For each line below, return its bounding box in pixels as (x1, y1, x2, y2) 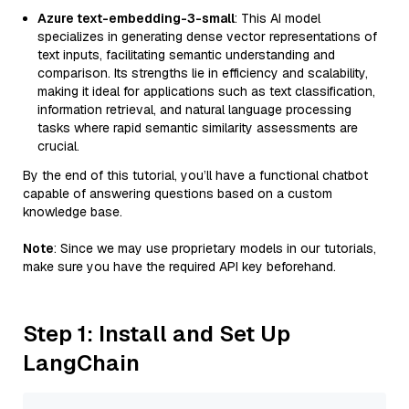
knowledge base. (23, 204, 122, 220)
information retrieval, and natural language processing (37, 101, 351, 118)
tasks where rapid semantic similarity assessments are (37, 120, 358, 136)
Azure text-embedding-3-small (37, 10, 235, 26)
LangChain (23, 349, 140, 377)
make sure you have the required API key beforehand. (23, 258, 336, 275)
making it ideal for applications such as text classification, (37, 83, 375, 100)
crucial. (37, 138, 79, 154)
